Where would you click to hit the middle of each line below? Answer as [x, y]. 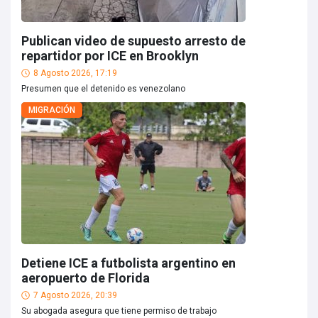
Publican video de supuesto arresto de [133, 41]
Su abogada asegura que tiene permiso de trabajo [119, 311]
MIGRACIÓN [52, 110]
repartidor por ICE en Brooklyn [110, 56]
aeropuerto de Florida [86, 278]
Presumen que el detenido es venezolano [103, 89]
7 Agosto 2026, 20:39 [75, 295]
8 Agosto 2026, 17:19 [75, 73]
